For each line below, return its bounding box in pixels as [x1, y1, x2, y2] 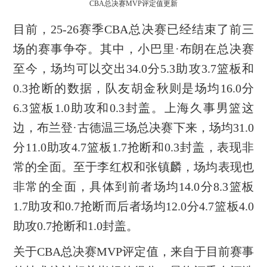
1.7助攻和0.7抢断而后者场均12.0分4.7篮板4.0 [13, 199, 254, 213]
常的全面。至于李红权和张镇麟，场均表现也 [13, 160, 254, 173]
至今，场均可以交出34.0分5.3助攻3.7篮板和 [13, 61, 254, 75]
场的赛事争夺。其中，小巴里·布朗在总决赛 [13, 42, 254, 55]
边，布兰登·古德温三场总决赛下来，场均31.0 [13, 120, 254, 134]
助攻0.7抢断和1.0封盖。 [13, 219, 138, 232]
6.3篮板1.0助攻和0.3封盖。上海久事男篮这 [13, 101, 254, 114]
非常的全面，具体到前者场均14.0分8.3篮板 [13, 179, 254, 193]
